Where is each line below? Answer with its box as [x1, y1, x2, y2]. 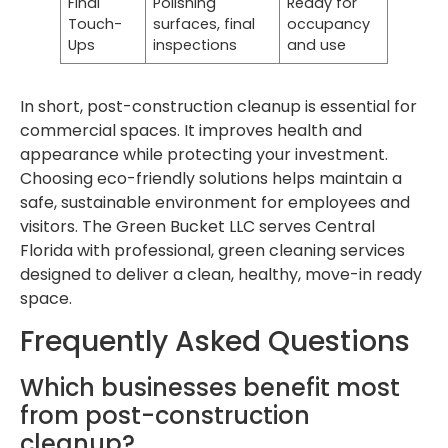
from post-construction [20, 399, 310, 433]
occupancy [287, 13, 371, 34]
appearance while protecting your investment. [20, 142, 388, 166]
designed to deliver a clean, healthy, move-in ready [20, 262, 422, 286]
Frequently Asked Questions [20, 322, 410, 362]
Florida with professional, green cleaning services [20, 238, 405, 262]
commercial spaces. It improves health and [20, 118, 362, 142]
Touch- [68, 13, 123, 34]
